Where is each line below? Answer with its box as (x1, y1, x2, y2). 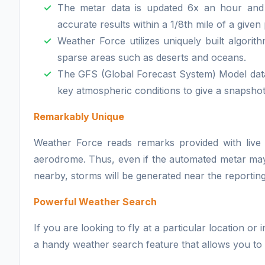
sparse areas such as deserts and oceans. (57, 51, 246, 63)
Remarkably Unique (34, 110, 124, 122)
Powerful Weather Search (34, 195, 157, 208)
